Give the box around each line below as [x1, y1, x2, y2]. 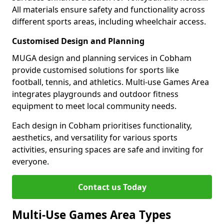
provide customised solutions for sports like [12, 64, 179, 75]
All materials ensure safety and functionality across [12, 4, 205, 15]
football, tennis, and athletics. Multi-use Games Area [12, 76, 209, 87]
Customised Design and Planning [12, 35, 144, 46]
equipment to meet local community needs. [12, 100, 176, 111]
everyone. [12, 156, 49, 167]
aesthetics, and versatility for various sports [12, 132, 177, 143]
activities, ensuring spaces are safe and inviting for [12, 144, 203, 155]
